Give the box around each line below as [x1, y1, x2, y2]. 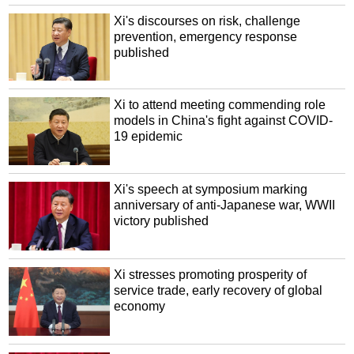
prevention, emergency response [114, 30, 298, 44]
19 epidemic [114, 130, 183, 144]
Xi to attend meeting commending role [114, 98, 326, 112]
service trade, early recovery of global [114, 284, 323, 298]
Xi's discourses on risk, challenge [114, 14, 301, 28]
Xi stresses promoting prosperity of [114, 268, 307, 282]
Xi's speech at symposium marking [114, 182, 308, 196]
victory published [114, 213, 209, 228]
